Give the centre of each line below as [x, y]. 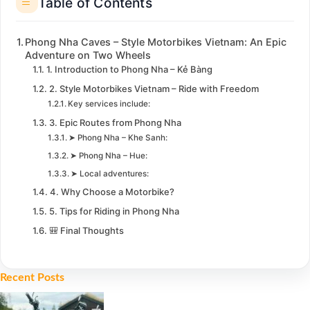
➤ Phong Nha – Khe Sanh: [118, 138]
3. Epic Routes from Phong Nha [115, 123]
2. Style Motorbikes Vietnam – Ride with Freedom [154, 89]
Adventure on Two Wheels [88, 55]
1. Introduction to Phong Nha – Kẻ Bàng [129, 70]
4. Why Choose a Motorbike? [112, 192]
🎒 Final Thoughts [86, 231]
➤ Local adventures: [110, 173]
